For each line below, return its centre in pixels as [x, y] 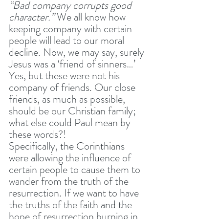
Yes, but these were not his [66, 75]
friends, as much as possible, [68, 99]
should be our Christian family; [74, 110]
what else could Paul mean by [71, 122]
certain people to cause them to [76, 169]
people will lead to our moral [68, 40]
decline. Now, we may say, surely [78, 52]
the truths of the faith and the [72, 204]
